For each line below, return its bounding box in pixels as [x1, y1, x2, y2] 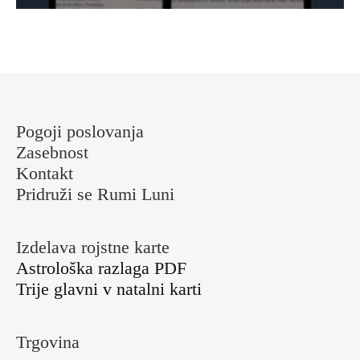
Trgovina [16, 332, 80, 352]
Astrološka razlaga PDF [16, 258, 186, 278]
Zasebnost [16, 142, 88, 162]
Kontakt [16, 163, 73, 183]
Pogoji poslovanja [16, 121, 144, 141]
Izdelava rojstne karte [16, 237, 170, 257]
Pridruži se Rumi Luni [16, 184, 174, 204]
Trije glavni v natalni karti [16, 279, 202, 299]
